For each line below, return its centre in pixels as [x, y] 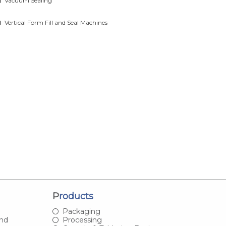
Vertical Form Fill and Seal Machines [56, 22]
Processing [82, 220]
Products [76, 196]
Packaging [82, 211]
